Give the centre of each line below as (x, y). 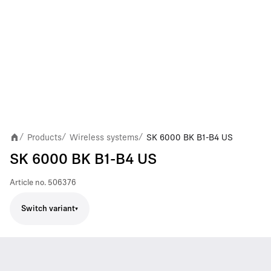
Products (44, 137)
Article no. (28, 183)
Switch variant (48, 209)
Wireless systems (104, 137)
